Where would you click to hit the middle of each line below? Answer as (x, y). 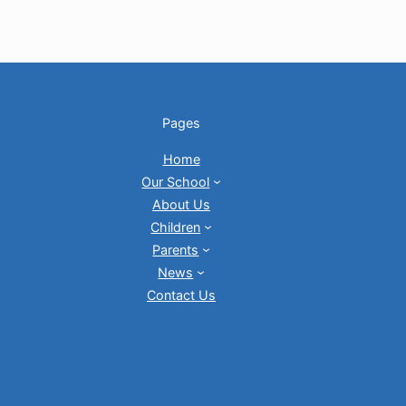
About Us (181, 204)
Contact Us (181, 295)
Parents (176, 249)
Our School (176, 181)
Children (176, 227)
